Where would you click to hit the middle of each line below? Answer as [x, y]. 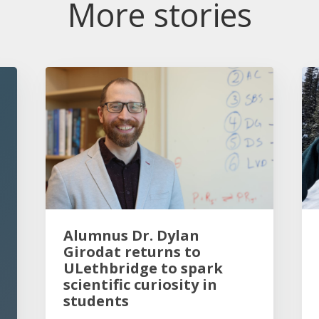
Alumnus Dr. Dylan [131, 235]
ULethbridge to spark [143, 268]
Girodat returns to [132, 252]
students [96, 301]
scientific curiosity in [140, 284]
